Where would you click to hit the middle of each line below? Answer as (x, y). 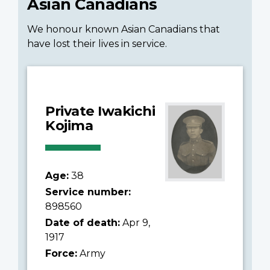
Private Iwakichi (100, 111)
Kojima (69, 125)
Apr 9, (135, 222)
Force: (61, 253)
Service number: (88, 192)
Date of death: (83, 222)
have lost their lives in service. (97, 43)
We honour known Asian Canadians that (124, 29)
